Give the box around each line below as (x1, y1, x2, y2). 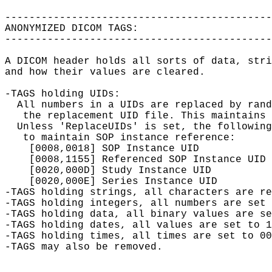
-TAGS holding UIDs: (5, 88, 120, 100)
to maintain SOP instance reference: (5, 132, 236, 143)
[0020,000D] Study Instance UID (5, 165, 211, 176)
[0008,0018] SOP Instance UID (5, 143, 199, 154)
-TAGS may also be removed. (5, 241, 163, 253)
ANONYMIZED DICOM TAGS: (5, 22, 138, 34)
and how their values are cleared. (5, 66, 205, 78)
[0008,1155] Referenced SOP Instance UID (5, 154, 266, 165)
